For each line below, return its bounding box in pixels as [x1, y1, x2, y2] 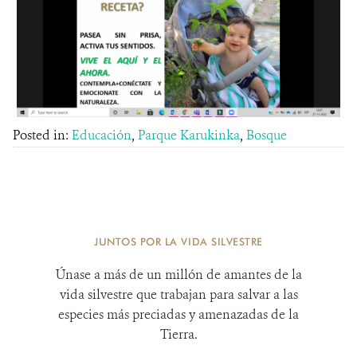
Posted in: [13, 126, 72, 143]
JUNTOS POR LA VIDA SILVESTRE [94, 234, 263, 248]
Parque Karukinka [138, 126, 240, 143]
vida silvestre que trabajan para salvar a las [59, 285, 298, 303]
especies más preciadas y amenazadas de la [58, 305, 299, 323]
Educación [72, 126, 131, 143]
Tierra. [159, 325, 198, 343]
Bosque [246, 126, 287, 143]
